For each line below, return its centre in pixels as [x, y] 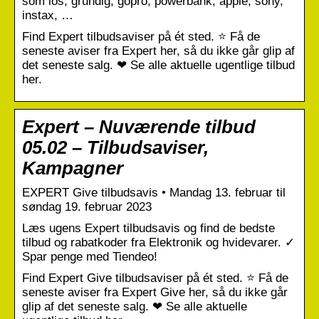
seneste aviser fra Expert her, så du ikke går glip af [158, 51]
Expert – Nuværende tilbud [139, 126]
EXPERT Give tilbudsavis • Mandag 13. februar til [154, 192]
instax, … [48, 15]
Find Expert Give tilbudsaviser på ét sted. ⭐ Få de [155, 278]
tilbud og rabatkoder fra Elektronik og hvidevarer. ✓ [158, 242]
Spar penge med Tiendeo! [90, 256]
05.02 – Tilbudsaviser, [115, 147]
